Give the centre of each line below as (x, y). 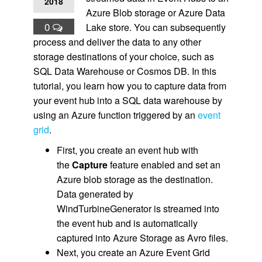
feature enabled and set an (164, 165)
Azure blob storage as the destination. (135, 179)
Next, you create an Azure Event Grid (133, 252)
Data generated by (95, 194)
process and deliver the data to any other (117, 42)
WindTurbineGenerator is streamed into (138, 208)
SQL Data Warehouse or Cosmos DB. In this (125, 71)
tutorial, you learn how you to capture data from (130, 86)
